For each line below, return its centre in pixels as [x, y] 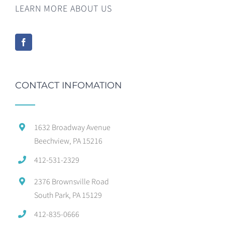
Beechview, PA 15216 [69, 141]
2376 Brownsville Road [72, 181]
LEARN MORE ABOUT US [64, 9]
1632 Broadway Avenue [73, 127]
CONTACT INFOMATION [69, 86]
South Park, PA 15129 [68, 195]
